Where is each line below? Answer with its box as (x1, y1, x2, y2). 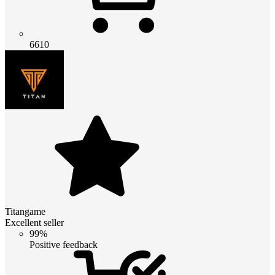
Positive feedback (29, 239, 98, 250)
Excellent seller (5, 217, 64, 228)
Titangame (5, 206, 45, 217)
